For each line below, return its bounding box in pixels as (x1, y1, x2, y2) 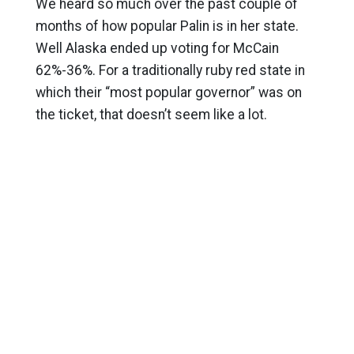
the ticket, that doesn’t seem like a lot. (35, 107, 267, 122)
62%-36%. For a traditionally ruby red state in (35, 62, 305, 78)
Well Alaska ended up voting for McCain (35, 40, 279, 56)
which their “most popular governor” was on (35, 85, 302, 100)
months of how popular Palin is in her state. (35, 18, 299, 34)
